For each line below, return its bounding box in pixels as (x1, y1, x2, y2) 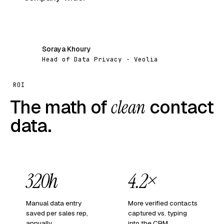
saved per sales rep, (26, 208, 88, 217)
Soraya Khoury (42, 44, 91, 53)
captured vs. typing (128, 208, 187, 217)
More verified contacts (128, 198, 197, 207)
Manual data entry (26, 198, 81, 207)
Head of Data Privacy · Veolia (42, 54, 158, 63)
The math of (10, 95, 111, 119)
